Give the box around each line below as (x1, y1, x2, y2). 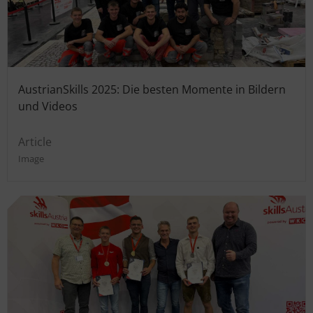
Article (18, 133, 52, 150)
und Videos (18, 98, 78, 114)
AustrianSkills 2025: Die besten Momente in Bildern (18, 81, 286, 97)
